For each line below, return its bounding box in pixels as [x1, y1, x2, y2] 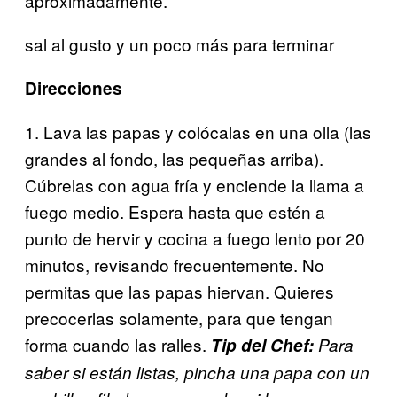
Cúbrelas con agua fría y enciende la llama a [25, 172, 364, 197]
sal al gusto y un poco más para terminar [25, 31, 334, 56]
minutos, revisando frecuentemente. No [25, 252, 324, 276]
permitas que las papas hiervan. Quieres [25, 278, 334, 303]
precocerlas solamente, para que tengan [25, 305, 333, 330]
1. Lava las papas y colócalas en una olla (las [25, 119, 371, 144]
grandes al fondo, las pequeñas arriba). [25, 145, 323, 170]
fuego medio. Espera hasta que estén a [25, 198, 325, 223]
